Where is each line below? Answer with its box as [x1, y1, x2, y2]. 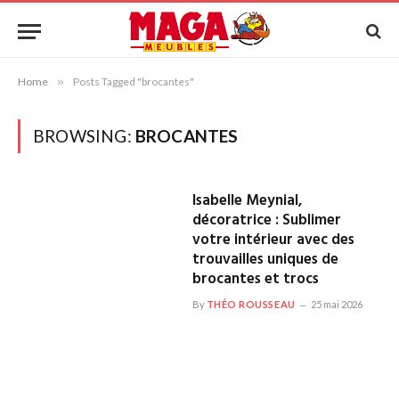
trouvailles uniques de [191, 248, 338, 272]
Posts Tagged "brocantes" [73, 75, 194, 88]
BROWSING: [33, 126, 135, 146]
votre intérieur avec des [191, 228, 354, 252]
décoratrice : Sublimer [191, 208, 341, 232]
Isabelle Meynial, [191, 189, 303, 213]
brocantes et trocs [191, 267, 319, 291]
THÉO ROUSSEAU [206, 298, 296, 310]
